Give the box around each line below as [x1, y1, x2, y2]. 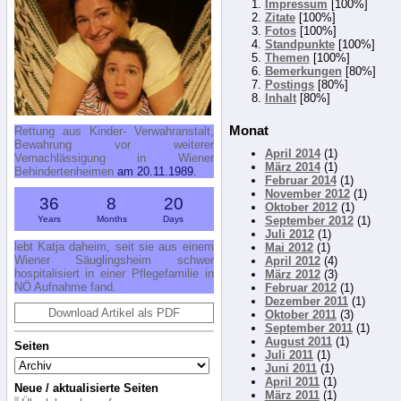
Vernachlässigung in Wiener [13, 150, 214, 165]
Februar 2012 [264, 281, 337, 295]
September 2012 [264, 214, 354, 228]
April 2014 [264, 147, 320, 161]
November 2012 [264, 187, 350, 201]
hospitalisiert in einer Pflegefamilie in [13, 266, 214, 280]
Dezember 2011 [264, 294, 348, 309]
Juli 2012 [264, 227, 314, 242]
